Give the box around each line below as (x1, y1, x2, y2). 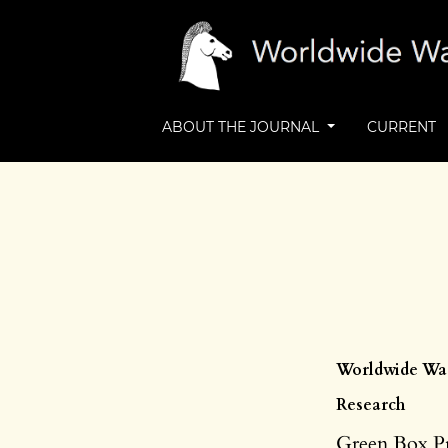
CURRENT (366, 118, 436, 136)
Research (336, 394, 405, 416)
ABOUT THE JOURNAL (162, 118, 324, 136)
